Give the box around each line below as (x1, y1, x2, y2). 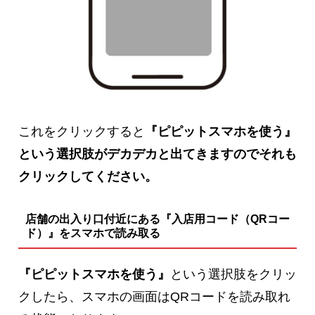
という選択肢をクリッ (170, 266, 297, 281)
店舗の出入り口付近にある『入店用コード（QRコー (25, 213, 290, 226)
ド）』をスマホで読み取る (25, 227, 160, 240)
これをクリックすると (18, 124, 145, 139)
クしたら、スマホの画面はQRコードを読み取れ (18, 289, 290, 304)
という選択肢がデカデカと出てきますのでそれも (18, 147, 297, 162)
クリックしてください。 (18, 169, 157, 184)
